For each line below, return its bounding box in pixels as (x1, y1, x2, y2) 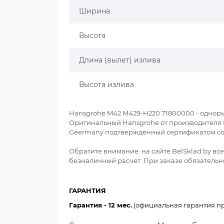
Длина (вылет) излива (79, 55, 160, 64)
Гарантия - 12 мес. (69, 201, 132, 209)
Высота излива (79, 80, 134, 89)
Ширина (79, 6, 110, 15)
